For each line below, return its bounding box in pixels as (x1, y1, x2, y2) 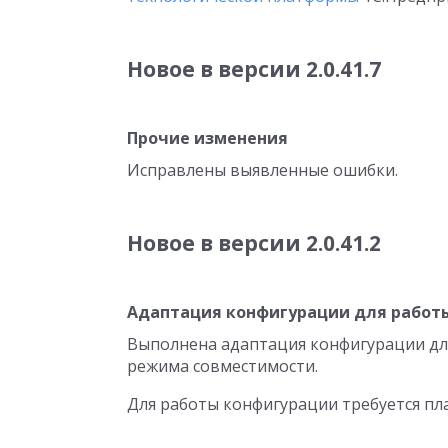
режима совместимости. (127, 355, 318, 377)
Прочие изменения (127, 127, 288, 149)
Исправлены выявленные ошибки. (127, 159, 398, 181)
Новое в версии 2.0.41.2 (127, 229, 381, 257)
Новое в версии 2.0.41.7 (127, 55, 381, 83)
